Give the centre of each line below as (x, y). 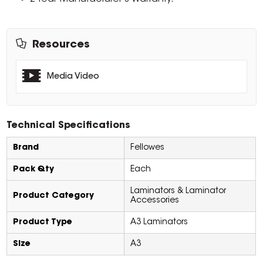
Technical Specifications (69, 126)
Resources (61, 45)
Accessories (155, 201)
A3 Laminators (159, 223)
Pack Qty (34, 170)
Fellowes (148, 148)
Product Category (54, 196)
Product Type (43, 223)
